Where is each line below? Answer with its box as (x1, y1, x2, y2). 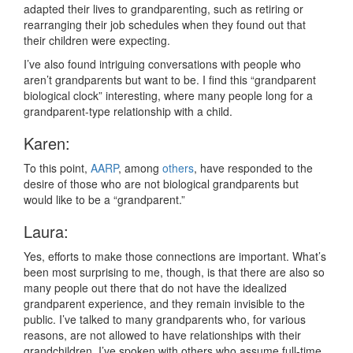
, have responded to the (194, 160, 313, 176)
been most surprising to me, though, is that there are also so (24, 264, 325, 281)
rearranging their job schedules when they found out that (24, 17, 306, 33)
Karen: (24, 132, 70, 155)
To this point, (24, 160, 91, 176)
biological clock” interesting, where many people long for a (24, 87, 313, 104)
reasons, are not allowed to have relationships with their (24, 327, 301, 344)
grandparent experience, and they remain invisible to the (24, 295, 305, 312)
